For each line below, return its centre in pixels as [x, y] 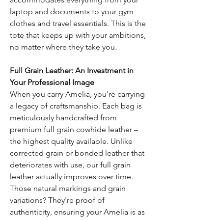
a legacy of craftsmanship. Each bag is [76, 106]
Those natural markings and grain [68, 189]
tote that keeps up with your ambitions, [78, 35]
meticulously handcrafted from [63, 118]
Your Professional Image [52, 82]
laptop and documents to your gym [72, 12]
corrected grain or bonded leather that [77, 153]
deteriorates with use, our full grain [70, 165]
